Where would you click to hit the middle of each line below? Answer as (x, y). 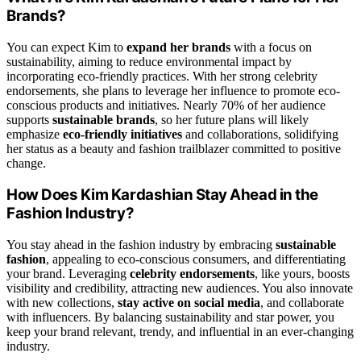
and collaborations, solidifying (260, 134)
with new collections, (62, 303)
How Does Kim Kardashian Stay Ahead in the (162, 195)
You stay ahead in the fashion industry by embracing (141, 245)
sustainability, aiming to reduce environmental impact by (149, 61)
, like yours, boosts (302, 274)
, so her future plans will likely (232, 119)
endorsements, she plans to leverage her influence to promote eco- (173, 90)
